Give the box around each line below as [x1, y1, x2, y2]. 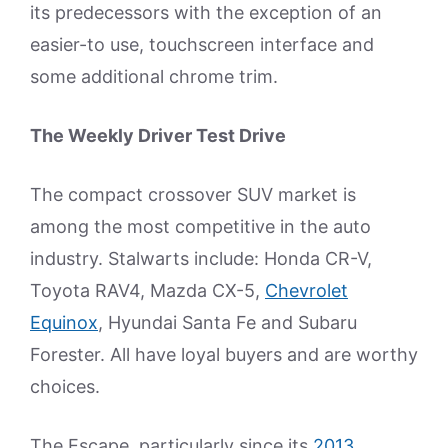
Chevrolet [265, 280, 348, 301]
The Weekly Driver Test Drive [30, 125, 286, 146]
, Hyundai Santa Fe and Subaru [98, 312, 357, 333]
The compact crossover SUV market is [30, 184, 356, 205]
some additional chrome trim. [30, 66, 278, 87]
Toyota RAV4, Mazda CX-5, [30, 280, 265, 301]
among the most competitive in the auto [30, 216, 371, 237]
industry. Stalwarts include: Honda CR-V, [30, 248, 372, 269]
